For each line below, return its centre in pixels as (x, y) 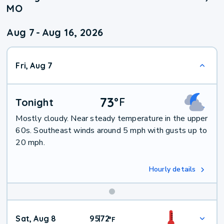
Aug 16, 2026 (72, 32)
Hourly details (172, 169)
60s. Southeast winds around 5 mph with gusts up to (111, 131)
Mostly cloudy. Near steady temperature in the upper (112, 119)
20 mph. (30, 143)
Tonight (34, 102)
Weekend (139, 209)
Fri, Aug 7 (34, 66)
